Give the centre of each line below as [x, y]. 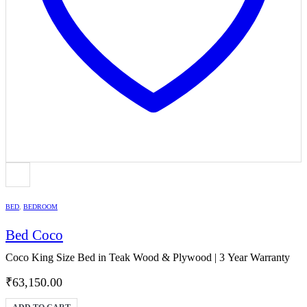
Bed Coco [34, 235]
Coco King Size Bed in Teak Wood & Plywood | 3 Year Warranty [148, 258]
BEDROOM [40, 206]
